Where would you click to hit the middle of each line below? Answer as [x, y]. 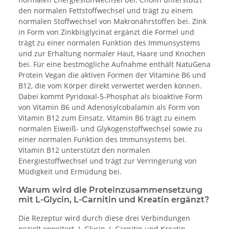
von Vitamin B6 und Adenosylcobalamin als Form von [109, 107]
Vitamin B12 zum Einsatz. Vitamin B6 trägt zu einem [107, 118]
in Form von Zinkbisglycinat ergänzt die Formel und [106, 32]
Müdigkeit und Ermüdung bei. [70, 172]
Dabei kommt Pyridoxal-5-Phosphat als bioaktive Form [110, 97]
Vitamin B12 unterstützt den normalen [84, 150]
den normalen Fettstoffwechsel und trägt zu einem [106, 11]
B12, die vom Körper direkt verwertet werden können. [110, 86]
